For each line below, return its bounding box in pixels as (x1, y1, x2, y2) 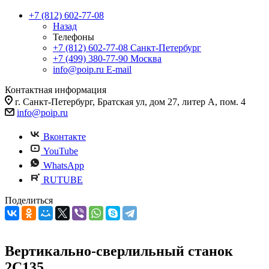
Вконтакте (43, 131, 86, 142)
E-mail (106, 64, 131, 74)
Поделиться (5, 195, 53, 205)
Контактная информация (5, 85, 106, 95)
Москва (130, 53, 162, 64)
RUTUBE (43, 175, 83, 185)
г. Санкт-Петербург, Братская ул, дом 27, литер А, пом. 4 (15, 97, 246, 107)
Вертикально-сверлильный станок (5, 243, 233, 259)
